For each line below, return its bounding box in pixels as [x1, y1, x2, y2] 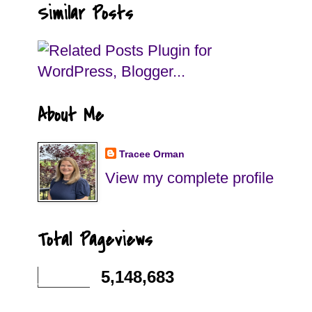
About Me [38, 102, 104, 128]
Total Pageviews [38, 227, 153, 253]
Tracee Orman [118, 148, 185, 159]
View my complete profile [104, 169, 274, 187]
